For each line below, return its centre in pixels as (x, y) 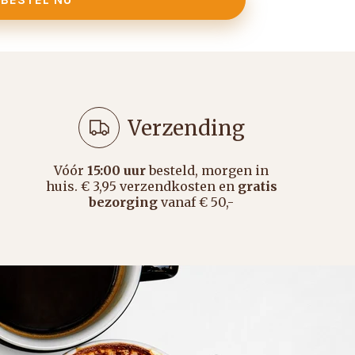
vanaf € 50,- (196, 202)
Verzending (186, 128)
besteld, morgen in (208, 171)
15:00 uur (117, 171)
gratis (257, 187)
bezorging (124, 202)
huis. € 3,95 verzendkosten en (141, 187)
